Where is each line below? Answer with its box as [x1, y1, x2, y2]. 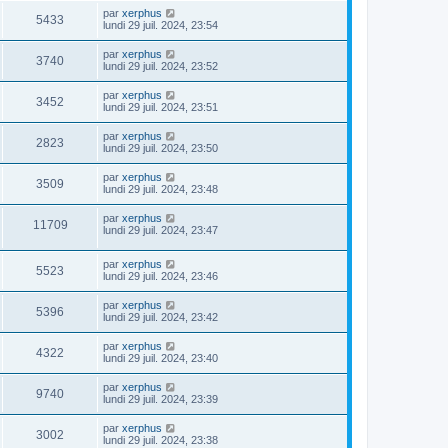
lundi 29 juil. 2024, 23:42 [103, 311, 218, 324]
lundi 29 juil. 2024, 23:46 [103, 270, 218, 283]
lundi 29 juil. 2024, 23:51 [103, 100, 218, 113]
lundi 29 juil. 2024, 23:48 [103, 182, 218, 195]
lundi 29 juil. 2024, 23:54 [103, 18, 218, 31]
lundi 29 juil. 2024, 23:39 [103, 393, 218, 406]
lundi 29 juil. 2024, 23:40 [103, 352, 218, 365]
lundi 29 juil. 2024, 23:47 [103, 223, 218, 236]
